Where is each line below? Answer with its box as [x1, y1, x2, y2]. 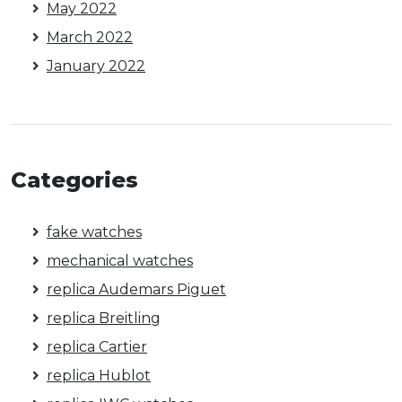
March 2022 [47, 29, 133, 46]
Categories [11, 167, 138, 193]
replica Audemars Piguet [47, 281, 226, 298]
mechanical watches [47, 252, 193, 269]
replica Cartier [47, 338, 147, 355]
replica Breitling [47, 310, 161, 327]
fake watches [47, 223, 142, 240]
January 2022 [47, 57, 145, 74]
